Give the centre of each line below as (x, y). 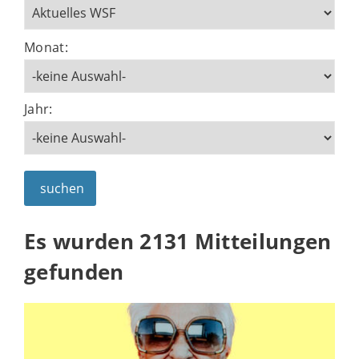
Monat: (46, 47)
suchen (62, 188)
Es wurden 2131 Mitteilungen (178, 241)
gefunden (74, 272)
